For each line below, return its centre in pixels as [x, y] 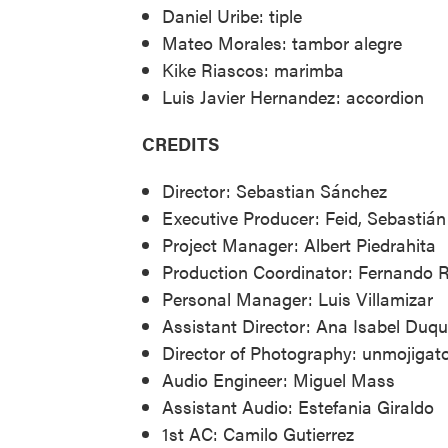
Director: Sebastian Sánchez [277, 190]
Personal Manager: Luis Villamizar [297, 298]
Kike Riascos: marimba [253, 69]
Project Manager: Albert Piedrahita [299, 244]
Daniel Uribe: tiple [232, 15]
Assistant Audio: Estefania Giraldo [298, 406]
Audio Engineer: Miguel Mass [278, 379]
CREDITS [180, 143]
